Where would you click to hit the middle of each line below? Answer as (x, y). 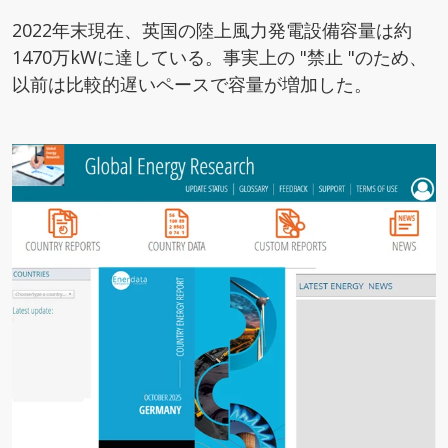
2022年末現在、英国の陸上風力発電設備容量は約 (212, 30)
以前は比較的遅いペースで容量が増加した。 (192, 84)
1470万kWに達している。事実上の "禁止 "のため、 (219, 57)
